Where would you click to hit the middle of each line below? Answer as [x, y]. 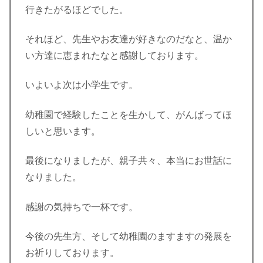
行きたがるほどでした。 [77, 9]
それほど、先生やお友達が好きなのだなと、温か [129, 39]
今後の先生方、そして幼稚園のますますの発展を [129, 236]
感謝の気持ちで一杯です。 [82, 207]
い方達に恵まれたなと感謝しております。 [114, 56]
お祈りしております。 [72, 252]
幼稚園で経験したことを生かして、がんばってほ [129, 114]
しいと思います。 [63, 131]
